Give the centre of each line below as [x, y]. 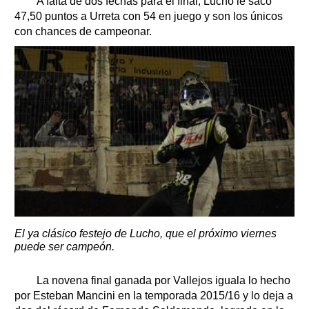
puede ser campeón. [64, 247]
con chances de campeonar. [83, 31]
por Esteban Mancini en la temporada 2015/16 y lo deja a [154, 296]
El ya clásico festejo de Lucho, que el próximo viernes [146, 234]
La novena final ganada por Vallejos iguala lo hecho [159, 281]
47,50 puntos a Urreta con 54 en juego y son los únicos [149, 16]
